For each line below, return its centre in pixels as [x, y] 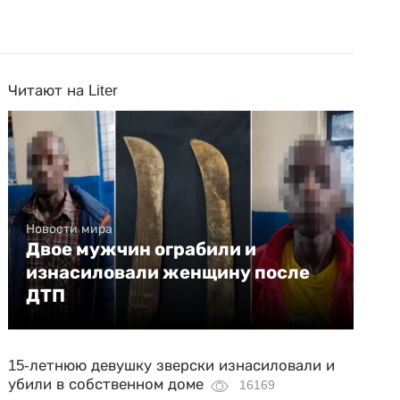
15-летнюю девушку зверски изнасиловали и [172, 366]
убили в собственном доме [106, 384]
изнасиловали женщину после [168, 272]
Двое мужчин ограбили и [142, 249]
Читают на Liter [63, 91]
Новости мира [70, 229]
